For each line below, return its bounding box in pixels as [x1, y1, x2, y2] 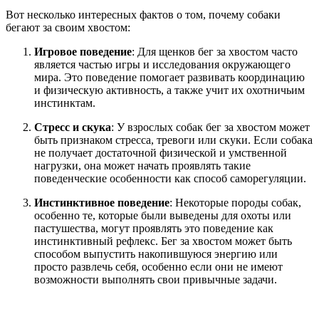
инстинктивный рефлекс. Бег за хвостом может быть [34, 235, 292, 248]
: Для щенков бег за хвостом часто [132, 46, 298, 58]
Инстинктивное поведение [34, 197, 169, 209]
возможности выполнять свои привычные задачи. [34, 273, 277, 286]
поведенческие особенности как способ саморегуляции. [34, 172, 306, 185]
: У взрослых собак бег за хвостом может [111, 121, 310, 134]
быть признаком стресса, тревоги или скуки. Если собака [34, 134, 313, 147]
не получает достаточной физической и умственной [34, 147, 287, 159]
